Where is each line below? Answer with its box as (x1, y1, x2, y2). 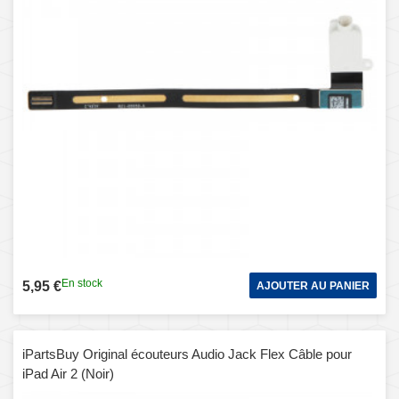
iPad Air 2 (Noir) (22, 365, 114, 381)
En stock (61, 276, 102, 289)
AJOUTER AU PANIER (256, 279, 370, 292)
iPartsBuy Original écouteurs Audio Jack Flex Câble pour (22, 346, 352, 362)
